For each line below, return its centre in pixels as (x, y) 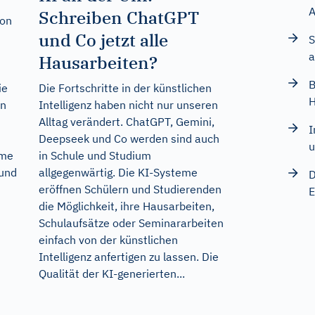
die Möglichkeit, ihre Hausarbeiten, (126, 206)
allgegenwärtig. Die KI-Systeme (118, 173)
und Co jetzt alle (103, 40)
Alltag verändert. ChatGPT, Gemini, (126, 122)
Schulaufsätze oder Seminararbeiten (131, 223)
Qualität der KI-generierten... (111, 274)
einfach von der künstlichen (108, 240)
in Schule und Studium (95, 156)
